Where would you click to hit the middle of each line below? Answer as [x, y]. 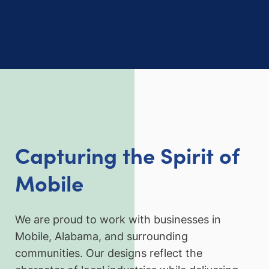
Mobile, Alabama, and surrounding [101, 237]
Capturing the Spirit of [127, 154]
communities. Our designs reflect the [109, 253]
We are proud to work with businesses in [118, 220]
